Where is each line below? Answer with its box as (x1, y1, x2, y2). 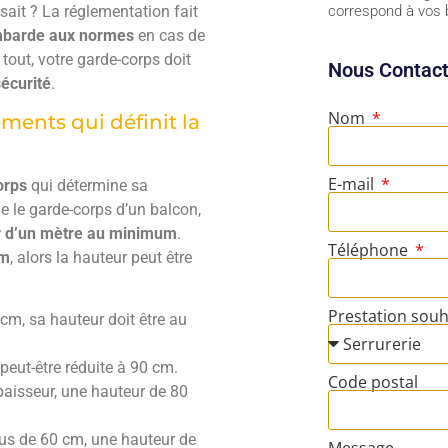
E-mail (327, 173, 378, 196)
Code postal (327, 371, 418, 394)
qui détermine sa (27, 176, 148, 196)
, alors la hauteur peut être (10, 248, 192, 268)
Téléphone (327, 239, 412, 262)
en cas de (134, 25, 205, 45)
